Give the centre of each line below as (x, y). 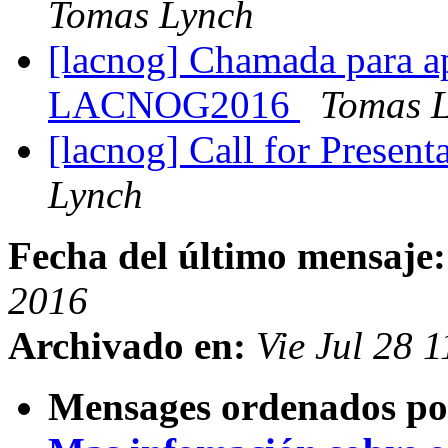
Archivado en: (127, 346)
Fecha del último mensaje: (227, 256)
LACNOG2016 (174, 105)
